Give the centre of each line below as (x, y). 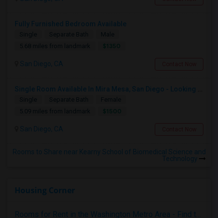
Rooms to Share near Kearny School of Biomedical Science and (109, 152)
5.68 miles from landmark (55, 46)
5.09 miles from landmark (55, 111)
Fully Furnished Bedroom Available (71, 24)
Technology (181, 159)
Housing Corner (45, 190)
